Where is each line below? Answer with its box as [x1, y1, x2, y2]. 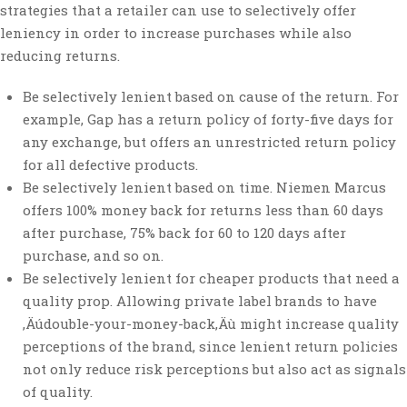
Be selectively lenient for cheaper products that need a [23, 269, 400, 287]
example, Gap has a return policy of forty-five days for [23, 110, 393, 128]
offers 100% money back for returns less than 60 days [23, 201, 383, 219]
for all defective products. [23, 155, 198, 174]
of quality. [23, 382, 93, 401]
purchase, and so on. [23, 246, 164, 264]
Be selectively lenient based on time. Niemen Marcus [23, 178, 386, 196]
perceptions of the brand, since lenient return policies [23, 337, 398, 355]
